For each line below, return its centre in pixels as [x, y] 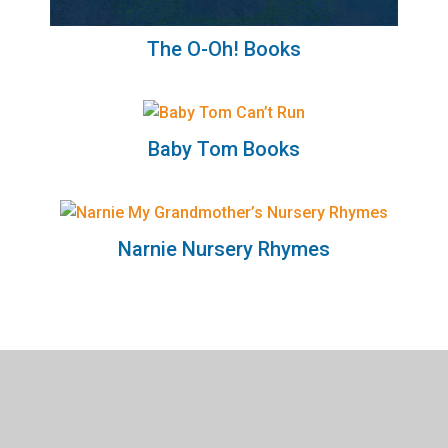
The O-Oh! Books [224, 49]
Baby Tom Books [224, 149]
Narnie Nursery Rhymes [224, 249]
